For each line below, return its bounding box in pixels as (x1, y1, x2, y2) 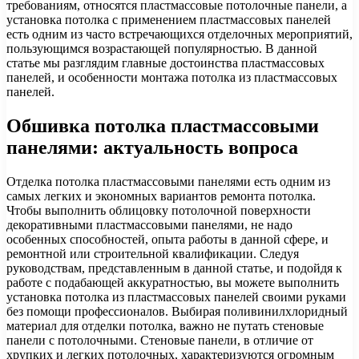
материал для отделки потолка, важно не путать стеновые (6, 318, 324, 333)
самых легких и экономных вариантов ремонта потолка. (6, 188, 316, 203)
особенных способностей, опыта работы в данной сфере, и (6, 232, 329, 246)
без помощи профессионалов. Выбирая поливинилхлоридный (6, 304, 348, 318)
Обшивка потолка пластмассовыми (6, 115, 319, 136)
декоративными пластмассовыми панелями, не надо (6, 217, 292, 232)
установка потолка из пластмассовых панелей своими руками (6, 289, 346, 304)
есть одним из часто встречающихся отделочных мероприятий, (6, 26, 353, 41)
